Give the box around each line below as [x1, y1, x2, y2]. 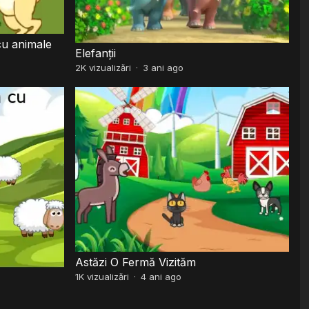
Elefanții [75, 46, 117, 60]
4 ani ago [141, 270, 182, 282]
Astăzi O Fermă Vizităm [75, 255, 197, 269]
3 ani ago [143, 61, 184, 73]
